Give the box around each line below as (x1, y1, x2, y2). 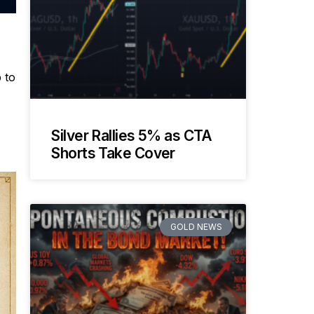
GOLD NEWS (170, 221, 222, 232)
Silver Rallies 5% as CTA (51, 126, 212, 144)
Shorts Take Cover (51, 144, 175, 162)
